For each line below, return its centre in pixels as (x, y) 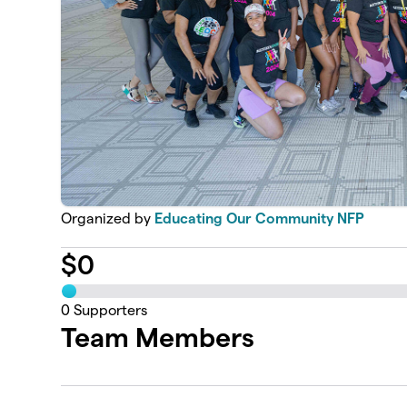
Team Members (158, 337)
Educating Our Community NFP (260, 219)
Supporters (109, 310)
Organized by (108, 219)
